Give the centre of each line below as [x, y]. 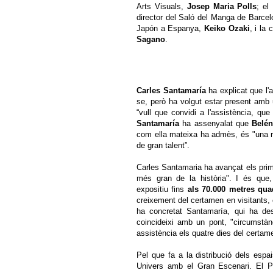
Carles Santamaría [171, 91]
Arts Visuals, [162, 7]
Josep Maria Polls [222, 7]
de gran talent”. [163, 146]
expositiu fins [162, 190]
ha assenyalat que [216, 124]
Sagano [151, 40]
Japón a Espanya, [170, 29]
